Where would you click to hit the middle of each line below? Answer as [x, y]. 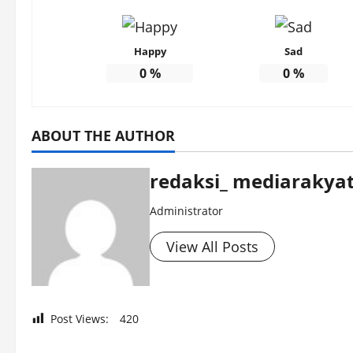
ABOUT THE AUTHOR [103, 136]
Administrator [186, 211]
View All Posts [212, 247]
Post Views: [80, 319]
